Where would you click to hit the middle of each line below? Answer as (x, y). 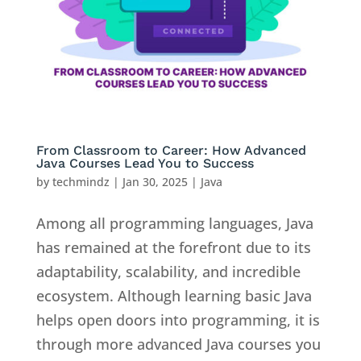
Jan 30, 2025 (155, 182)
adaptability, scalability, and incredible (168, 272)
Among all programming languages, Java (174, 224)
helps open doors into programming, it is (178, 320)
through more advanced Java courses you (178, 344)
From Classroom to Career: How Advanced (171, 151)
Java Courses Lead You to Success (145, 164)
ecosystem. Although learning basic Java (174, 296)
